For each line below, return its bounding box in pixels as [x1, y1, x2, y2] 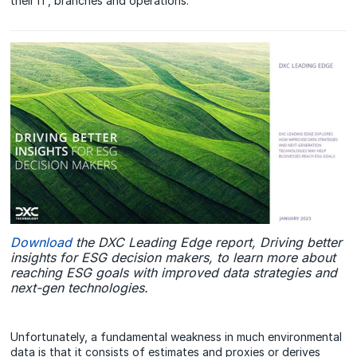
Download [10, 234, 73, 251]
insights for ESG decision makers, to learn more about [10, 249, 336, 266]
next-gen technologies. [10, 280, 149, 296]
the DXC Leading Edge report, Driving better [72, 234, 343, 251]
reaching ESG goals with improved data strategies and [10, 265, 338, 281]
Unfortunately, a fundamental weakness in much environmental [10, 330, 343, 344]
